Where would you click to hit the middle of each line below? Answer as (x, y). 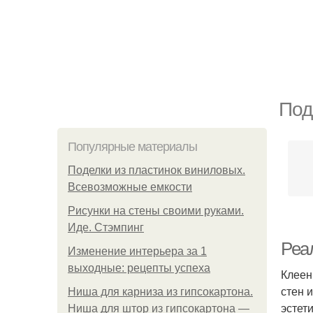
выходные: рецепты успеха (139, 268)
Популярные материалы (132, 147)
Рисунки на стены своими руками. (156, 211)
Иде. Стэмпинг (106, 227)
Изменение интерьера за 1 (137, 251)
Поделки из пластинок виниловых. (156, 170)
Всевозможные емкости (130, 187)
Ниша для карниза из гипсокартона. (160, 292)
